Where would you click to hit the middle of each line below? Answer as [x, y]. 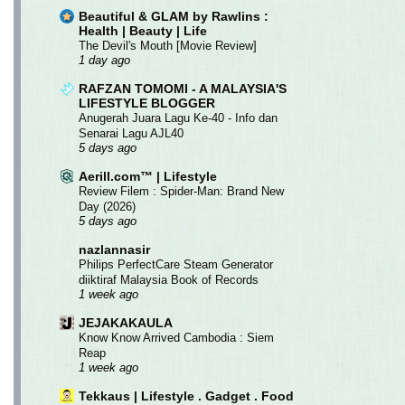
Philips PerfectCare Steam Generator [176, 264]
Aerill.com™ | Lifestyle [148, 176]
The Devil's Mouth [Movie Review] [168, 45]
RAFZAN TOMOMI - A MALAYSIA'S [183, 88]
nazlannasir [114, 249]
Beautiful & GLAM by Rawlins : [174, 16]
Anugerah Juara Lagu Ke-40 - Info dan [178, 118]
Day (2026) [107, 206]
